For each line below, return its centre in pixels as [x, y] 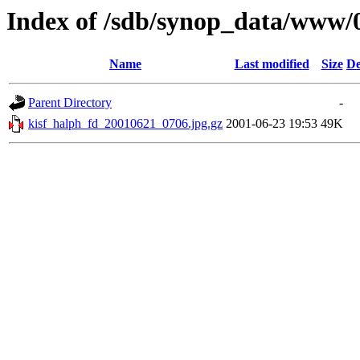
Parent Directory [70, 103]
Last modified [272, 64]
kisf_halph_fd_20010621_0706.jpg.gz [125, 124]
